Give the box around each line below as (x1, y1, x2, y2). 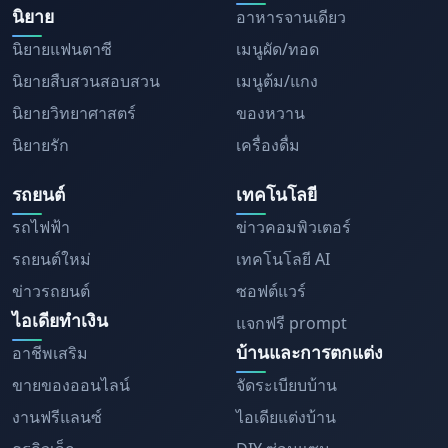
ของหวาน (236, 102, 305, 125)
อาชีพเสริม (12, 342, 88, 365)
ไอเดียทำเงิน (12, 308, 108, 333)
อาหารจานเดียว (236, 6, 346, 29)
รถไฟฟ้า (12, 216, 70, 239)
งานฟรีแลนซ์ (12, 406, 102, 429)
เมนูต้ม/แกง (236, 70, 318, 93)
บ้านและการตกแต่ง (236, 340, 383, 365)
